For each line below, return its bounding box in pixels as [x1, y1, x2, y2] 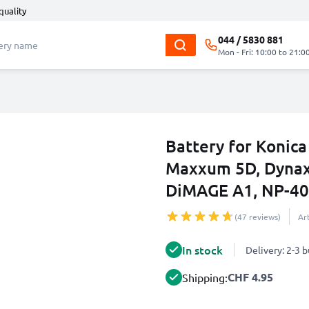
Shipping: [182, 270, 228, 284]
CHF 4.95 [228, 270, 273, 284]
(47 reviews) [235, 211, 281, 222]
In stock [182, 242, 223, 257]
